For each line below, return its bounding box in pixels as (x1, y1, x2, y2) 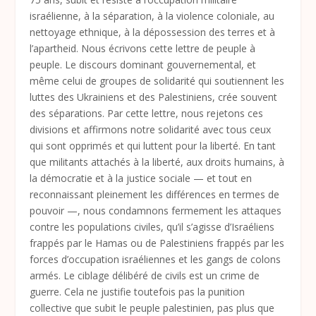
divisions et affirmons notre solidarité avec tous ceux (30, 123, 272, 137)
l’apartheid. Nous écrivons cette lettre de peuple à (30, 42, 256, 56)
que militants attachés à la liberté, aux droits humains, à (30, 155, 285, 169)
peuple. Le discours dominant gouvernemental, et (30, 58, 257, 72)
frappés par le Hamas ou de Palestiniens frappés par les (30, 236, 285, 250)
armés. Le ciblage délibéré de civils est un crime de (30, 269, 260, 283)
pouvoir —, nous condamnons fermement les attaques (30, 204, 282, 218)
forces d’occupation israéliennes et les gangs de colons (30, 253, 281, 267)
